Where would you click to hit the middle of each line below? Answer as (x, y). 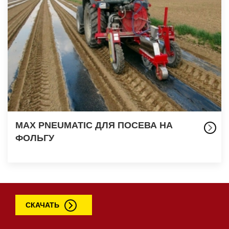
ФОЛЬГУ (35, 138)
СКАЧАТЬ (42, 205)
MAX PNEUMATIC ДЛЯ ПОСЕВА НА (94, 125)
